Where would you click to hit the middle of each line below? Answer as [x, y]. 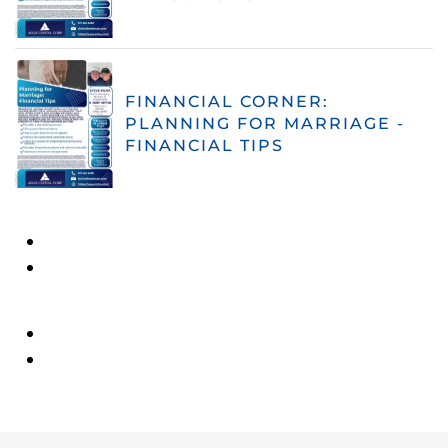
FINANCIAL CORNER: [227, 101]
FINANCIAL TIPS [204, 145]
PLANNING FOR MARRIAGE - [265, 123]
